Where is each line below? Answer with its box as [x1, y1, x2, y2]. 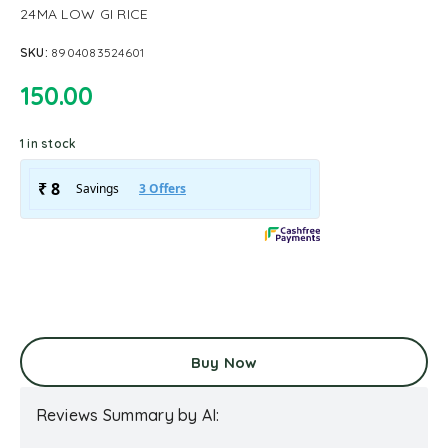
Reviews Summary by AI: [35, 404, 220, 425]
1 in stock [20, 136, 77, 151]
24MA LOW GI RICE [20, 5, 149, 23]
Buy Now [190, 352, 258, 372]
